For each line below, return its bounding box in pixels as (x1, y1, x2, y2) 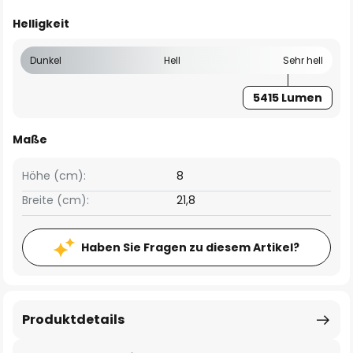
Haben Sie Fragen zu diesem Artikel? (81, 240, 299, 255)
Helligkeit (13, 16, 69, 32)
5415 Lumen (253, 90, 322, 106)
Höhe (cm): (22, 168, 86, 184)
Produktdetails (22, 310, 124, 329)
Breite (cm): (22, 192, 89, 208)
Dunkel (30, 54, 61, 67)
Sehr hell (283, 54, 323, 67)
